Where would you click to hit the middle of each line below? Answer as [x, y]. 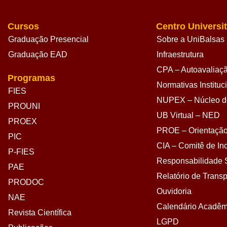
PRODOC [26, 182]
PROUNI [24, 106]
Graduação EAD [38, 54]
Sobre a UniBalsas [190, 39]
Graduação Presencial [48, 39]
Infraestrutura [180, 54]
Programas [31, 78]
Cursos [23, 26]
